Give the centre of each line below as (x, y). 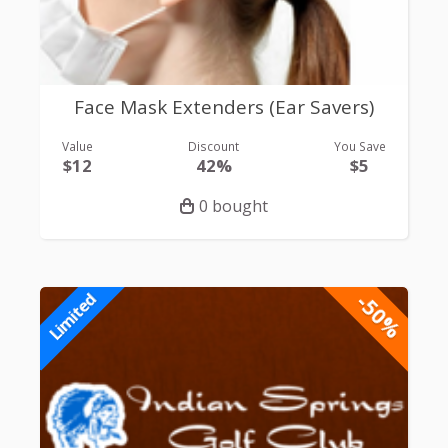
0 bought (233, 206)
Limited (72, 317)
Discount (213, 146)
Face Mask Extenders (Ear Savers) (224, 106)
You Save (359, 146)
